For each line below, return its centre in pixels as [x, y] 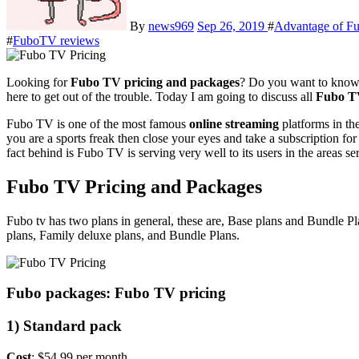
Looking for [42, 82]
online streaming [234, 123]
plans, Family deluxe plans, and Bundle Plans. [123, 235]
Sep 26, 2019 [232, 26]
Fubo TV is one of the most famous [98, 123]
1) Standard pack [64, 326]
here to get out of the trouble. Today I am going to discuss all [161, 96]
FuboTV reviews [56, 40]
